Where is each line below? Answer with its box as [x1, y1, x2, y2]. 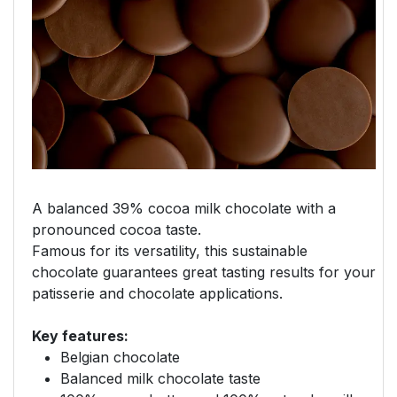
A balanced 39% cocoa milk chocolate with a [32, 198, 336, 217]
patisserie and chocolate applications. [32, 284, 287, 302]
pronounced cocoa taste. [32, 220, 201, 238]
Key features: [32, 326, 128, 345]
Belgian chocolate [60, 347, 180, 366]
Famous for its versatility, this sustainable [32, 241, 307, 260]
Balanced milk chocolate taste [60, 369, 261, 387]
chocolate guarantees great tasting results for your [32, 262, 376, 281]
